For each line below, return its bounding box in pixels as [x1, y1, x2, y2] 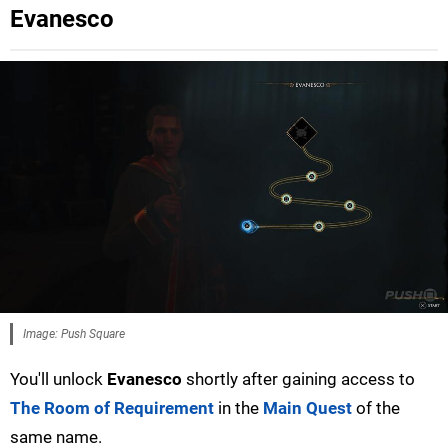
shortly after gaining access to [182, 369, 415, 390]
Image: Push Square [23, 327, 125, 342]
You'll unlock [10, 369, 107, 390]
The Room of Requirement [10, 398, 214, 419]
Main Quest [263, 398, 352, 419]
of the [352, 398, 400, 419]
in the [214, 398, 263, 419]
